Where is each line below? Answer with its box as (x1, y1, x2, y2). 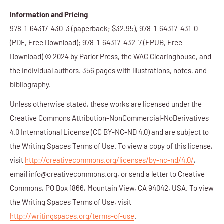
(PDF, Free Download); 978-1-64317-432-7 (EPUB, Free (10, 38, 182, 47)
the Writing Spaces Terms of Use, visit (10, 197, 131, 206)
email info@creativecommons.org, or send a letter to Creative (10, 169, 205, 178)
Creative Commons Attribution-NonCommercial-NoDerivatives (10, 113, 209, 122)
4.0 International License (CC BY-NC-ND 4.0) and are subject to (10, 127, 209, 136)
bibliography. (10, 80, 51, 89)
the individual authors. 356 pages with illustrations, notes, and (10, 66, 207, 75)
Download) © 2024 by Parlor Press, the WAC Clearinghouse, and (10, 52, 211, 61)
